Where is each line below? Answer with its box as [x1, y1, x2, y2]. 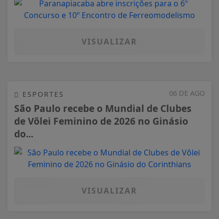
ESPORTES [20, 89, 64, 99]
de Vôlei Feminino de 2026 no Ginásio [14, 114, 188, 128]
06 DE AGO [169, 88, 205, 98]
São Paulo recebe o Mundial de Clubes [14, 102, 192, 115]
